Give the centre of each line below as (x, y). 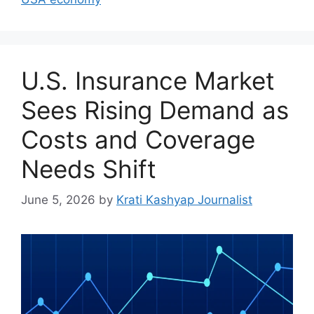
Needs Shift (89, 169)
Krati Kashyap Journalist (184, 200)
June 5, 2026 (58, 200)
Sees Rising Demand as (155, 110)
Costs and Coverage (138, 139)
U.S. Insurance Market (148, 80)
